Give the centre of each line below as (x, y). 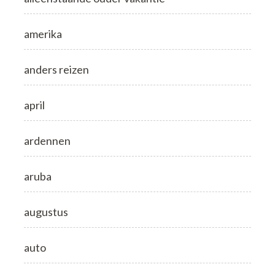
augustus (46, 211)
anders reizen (56, 69)
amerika (43, 33)
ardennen (47, 140)
